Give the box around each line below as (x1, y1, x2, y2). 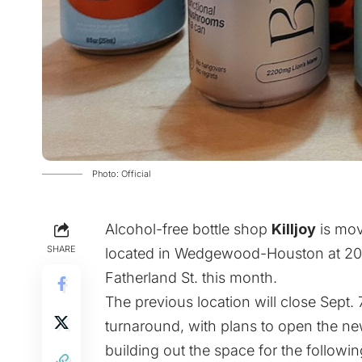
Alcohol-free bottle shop (105, 221, 271, 238)
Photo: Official (92, 168, 151, 180)
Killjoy (271, 221, 316, 238)
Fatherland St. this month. (105, 269, 277, 287)
